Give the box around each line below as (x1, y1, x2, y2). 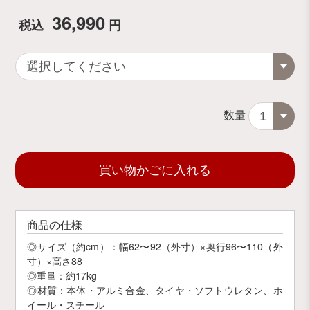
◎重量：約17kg (27, 268, 98, 283)
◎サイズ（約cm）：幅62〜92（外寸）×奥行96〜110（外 (27, 239, 283, 254)
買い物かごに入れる (99, 163, 211, 178)
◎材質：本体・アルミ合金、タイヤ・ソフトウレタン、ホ (27, 283, 283, 298)
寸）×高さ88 (27, 254, 83, 268)
